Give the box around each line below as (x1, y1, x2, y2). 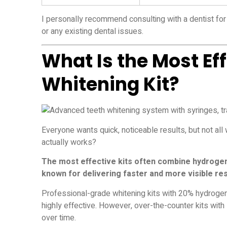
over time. (42, 211, 76, 224)
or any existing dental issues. (42, 25, 143, 38)
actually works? (42, 136, 96, 148)
